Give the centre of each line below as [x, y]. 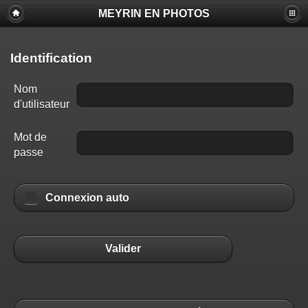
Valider [123, 249]
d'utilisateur [42, 104]
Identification [51, 58]
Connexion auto [87, 198]
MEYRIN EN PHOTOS [154, 13]
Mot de [30, 137]
